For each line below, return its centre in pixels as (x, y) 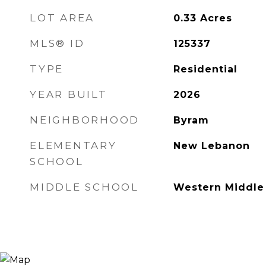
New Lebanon (211, 146)
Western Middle (218, 187)
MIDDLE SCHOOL (84, 187)
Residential (205, 69)
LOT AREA (62, 18)
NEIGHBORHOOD (85, 120)
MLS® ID (57, 43)
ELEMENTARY (73, 145)
